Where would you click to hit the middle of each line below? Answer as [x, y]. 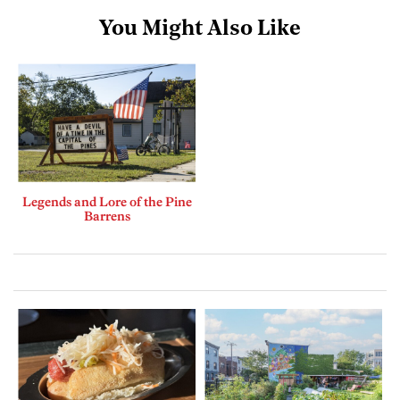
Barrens [107, 216]
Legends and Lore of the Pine [107, 201]
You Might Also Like [200, 30]
